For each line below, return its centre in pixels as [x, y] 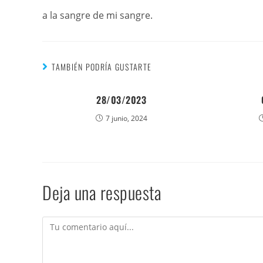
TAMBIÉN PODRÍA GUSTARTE [102, 67]
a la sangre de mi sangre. [97, 15]
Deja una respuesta [102, 192]
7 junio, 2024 [126, 118]
